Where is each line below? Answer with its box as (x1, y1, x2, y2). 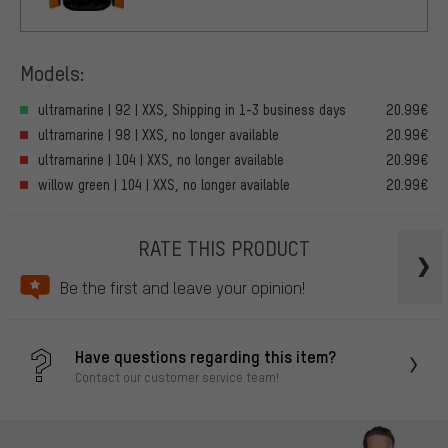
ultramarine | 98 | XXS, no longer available (38, 126, 279, 144)
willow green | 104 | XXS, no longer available (38, 176, 290, 194)
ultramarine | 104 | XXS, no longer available (38, 151, 284, 169)
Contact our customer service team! (75, 368, 279, 385)
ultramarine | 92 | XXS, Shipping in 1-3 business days (38, 101, 346, 119)
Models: (20, 58, 85, 86)
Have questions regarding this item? (75, 344, 336, 367)
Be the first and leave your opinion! (60, 277, 305, 299)
